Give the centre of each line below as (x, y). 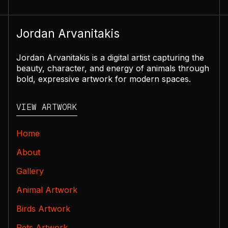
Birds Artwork (43, 208)
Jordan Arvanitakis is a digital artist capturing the (110, 58)
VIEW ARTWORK (47, 107)
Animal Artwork (47, 190)
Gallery (30, 171)
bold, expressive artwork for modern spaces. (104, 79)
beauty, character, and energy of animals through (113, 68)
